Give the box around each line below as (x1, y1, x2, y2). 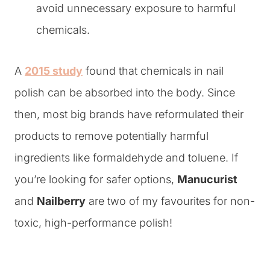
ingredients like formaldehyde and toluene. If (14, 151, 238, 164)
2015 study (25, 64, 83, 77)
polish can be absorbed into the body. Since (14, 86, 235, 99)
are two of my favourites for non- (86, 195, 255, 207)
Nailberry (37, 195, 86, 207)
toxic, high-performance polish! (14, 216, 172, 229)
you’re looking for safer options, (14, 173, 177, 186)
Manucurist (177, 173, 237, 186)
